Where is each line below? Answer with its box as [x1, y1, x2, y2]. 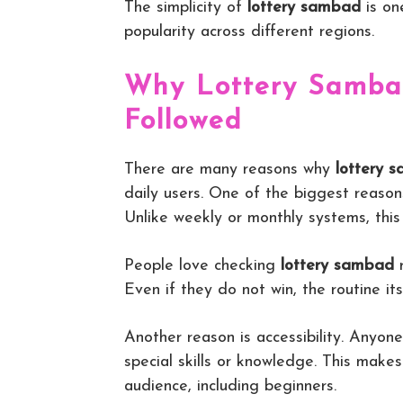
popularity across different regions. [124, 23, 374, 41]
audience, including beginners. [124, 378, 336, 396]
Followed [124, 108, 243, 137]
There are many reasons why [124, 161, 336, 179]
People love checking [124, 257, 281, 275]
